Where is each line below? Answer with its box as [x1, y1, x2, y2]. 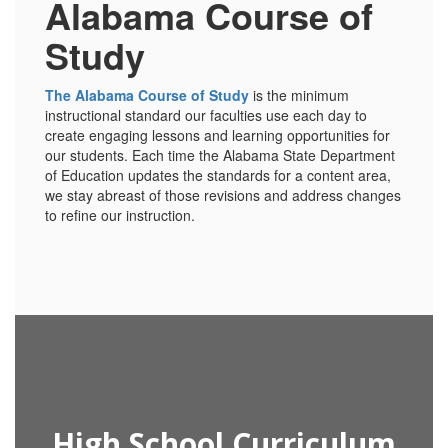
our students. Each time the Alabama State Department [45, 145, 395, 165]
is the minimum [249, 85, 349, 105]
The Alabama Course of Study [45, 85, 249, 105]
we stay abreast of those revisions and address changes [45, 185, 401, 205]
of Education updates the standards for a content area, [45, 165, 391, 185]
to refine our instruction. [45, 205, 195, 225]
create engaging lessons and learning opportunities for [45, 125, 390, 145]
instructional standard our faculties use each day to [45, 105, 367, 125]
